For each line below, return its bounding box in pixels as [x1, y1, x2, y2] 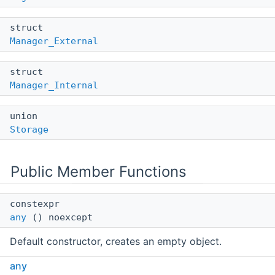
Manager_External [10, 35, 98, 47]
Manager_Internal [10, 79, 98, 91]
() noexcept [26, 211, 93, 223]
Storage [10, 123, 48, 135]
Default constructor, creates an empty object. [10, 234, 222, 247]
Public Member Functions [10, 162, 187, 180]
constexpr [10, 198, 65, 209]
